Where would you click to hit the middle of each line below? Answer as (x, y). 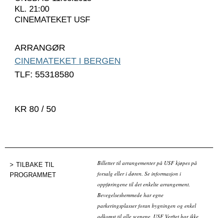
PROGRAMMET (33, 175)
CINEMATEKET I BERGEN (68, 61)
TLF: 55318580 (44, 74)
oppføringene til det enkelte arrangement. (144, 184)
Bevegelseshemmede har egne (130, 195)
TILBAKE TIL (35, 164)
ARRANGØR (40, 47)
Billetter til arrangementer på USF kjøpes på (147, 163)
